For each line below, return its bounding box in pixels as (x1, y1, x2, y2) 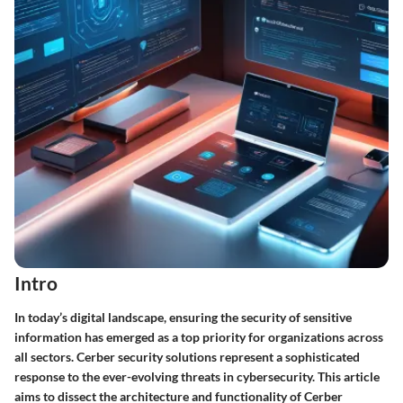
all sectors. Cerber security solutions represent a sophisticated (14, 348, 360, 364)
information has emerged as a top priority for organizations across (14, 328, 383, 345)
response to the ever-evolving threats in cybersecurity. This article (14, 368, 380, 384)
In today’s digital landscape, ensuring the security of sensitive (14, 309, 352, 325)
